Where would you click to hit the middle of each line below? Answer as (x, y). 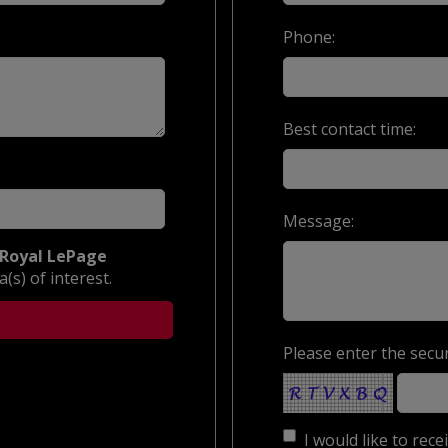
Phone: (309, 36)
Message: (318, 220)
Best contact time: (349, 128)
